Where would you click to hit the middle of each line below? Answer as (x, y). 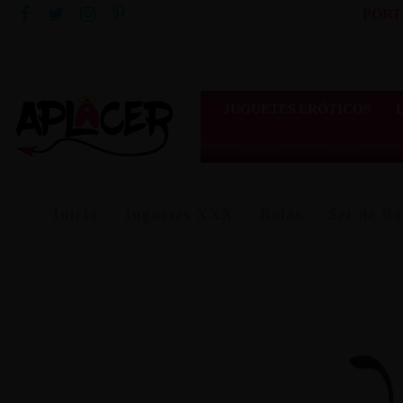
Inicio (75, 215)
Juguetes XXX (179, 215)
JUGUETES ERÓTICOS (296, 108)
